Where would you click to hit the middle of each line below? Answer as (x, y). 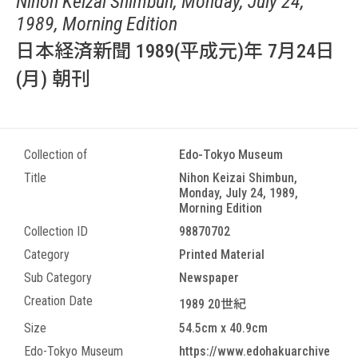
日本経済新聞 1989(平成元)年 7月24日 (175, 51)
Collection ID (56, 231)
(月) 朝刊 (53, 79)
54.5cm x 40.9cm (223, 328)
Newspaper (209, 278)
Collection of (56, 155)
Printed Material (222, 255)
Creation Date (58, 301)
